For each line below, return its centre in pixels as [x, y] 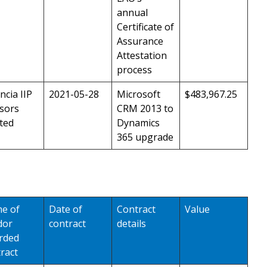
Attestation [142, 55]
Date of [66, 209]
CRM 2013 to [145, 108]
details [131, 224]
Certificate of [145, 27]
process [134, 69]
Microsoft [139, 94]
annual [132, 12]
